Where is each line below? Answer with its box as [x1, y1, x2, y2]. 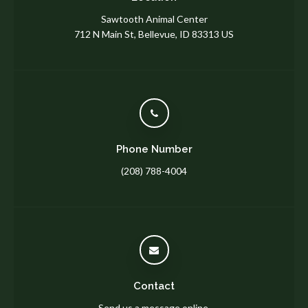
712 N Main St [74, 28, 134, 41]
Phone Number [115, 143, 192, 156]
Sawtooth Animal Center [100, 13, 208, 25]
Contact [133, 280, 175, 293]
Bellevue [138, 28, 175, 41]
